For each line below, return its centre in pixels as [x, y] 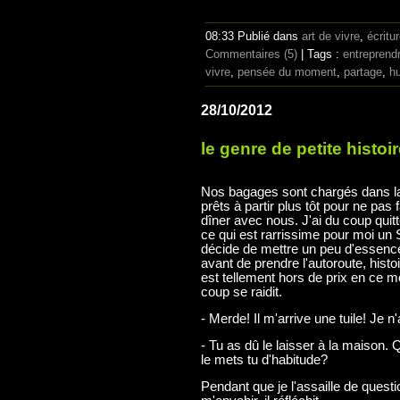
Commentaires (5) [251, 54]
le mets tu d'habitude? [264, 360]
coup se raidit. [242, 292]
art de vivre [331, 37]
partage [363, 72]
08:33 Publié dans [254, 37]
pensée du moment [287, 72]
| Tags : [320, 54]
